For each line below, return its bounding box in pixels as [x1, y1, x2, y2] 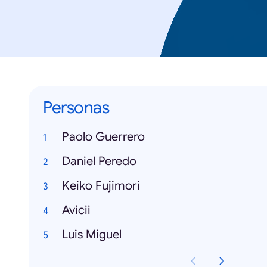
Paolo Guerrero [62, 129, 145, 144]
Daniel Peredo [62, 154, 136, 169]
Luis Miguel [62, 227, 122, 242]
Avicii [62, 203, 91, 218]
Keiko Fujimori [62, 178, 140, 193]
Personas [43, 97, 109, 118]
